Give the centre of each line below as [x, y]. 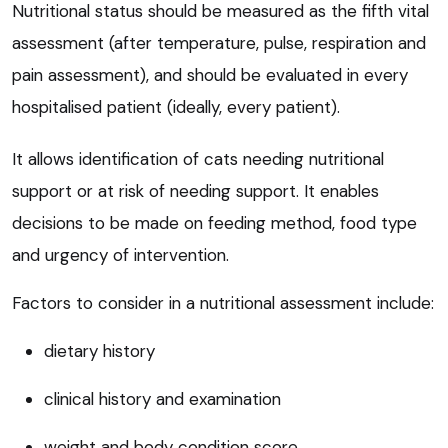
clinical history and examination [162, 398]
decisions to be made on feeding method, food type [214, 222]
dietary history [99, 350]
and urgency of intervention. [120, 254]
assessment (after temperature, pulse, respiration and [219, 42]
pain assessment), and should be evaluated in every [210, 74]
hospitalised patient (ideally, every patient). [176, 106]
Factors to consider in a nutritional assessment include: [223, 302]
